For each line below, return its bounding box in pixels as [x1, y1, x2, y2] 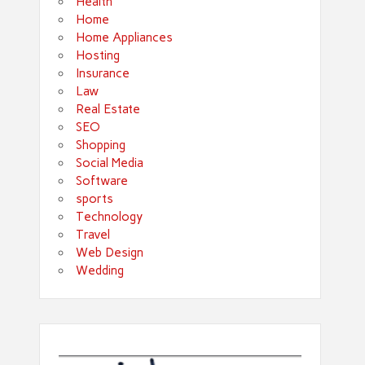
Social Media [76, 156, 144, 171]
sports [76, 191, 114, 207]
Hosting [76, 48, 121, 64]
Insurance [76, 66, 130, 81]
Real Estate [76, 102, 141, 117]
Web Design [76, 245, 144, 261]
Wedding [76, 263, 125, 279]
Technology [76, 209, 143, 225]
